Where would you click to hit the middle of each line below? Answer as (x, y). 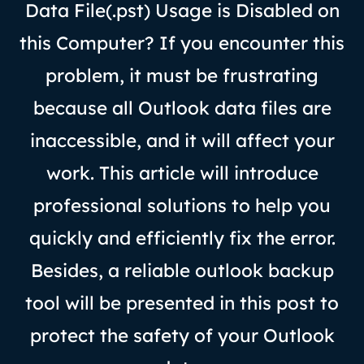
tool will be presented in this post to (182, 302)
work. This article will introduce (182, 172)
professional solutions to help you (182, 205)
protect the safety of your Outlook (182, 335)
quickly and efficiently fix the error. (182, 237)
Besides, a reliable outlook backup (182, 270)
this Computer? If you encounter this (182, 42)
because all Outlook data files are (182, 107)
